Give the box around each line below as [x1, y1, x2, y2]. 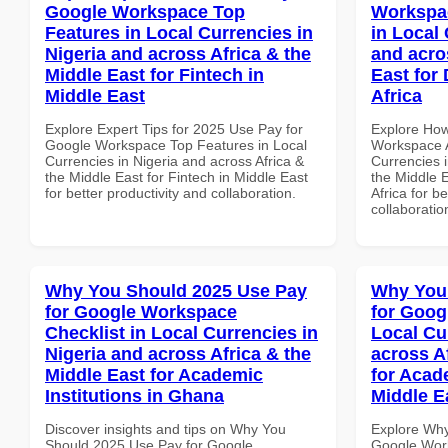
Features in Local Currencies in [45, 22, 313, 43]
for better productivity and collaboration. [45, 184, 296, 201]
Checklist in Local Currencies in [45, 322, 318, 343]
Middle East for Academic [45, 364, 263, 385]
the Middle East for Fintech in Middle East [45, 168, 308, 185]
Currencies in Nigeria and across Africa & [45, 152, 304, 169]
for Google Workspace [45, 301, 237, 322]
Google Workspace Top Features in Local [45, 136, 307, 153]
